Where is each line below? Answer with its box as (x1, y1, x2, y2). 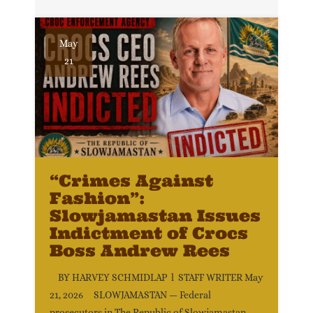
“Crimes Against (50, 170, 213, 191)
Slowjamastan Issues (50, 205, 261, 226)
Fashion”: (50, 188, 145, 208)
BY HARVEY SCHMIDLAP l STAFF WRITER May (50, 272, 263, 283)
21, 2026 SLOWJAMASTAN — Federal (50, 289, 211, 300)
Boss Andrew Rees (50, 240, 230, 261)
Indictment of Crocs (50, 223, 248, 243)
